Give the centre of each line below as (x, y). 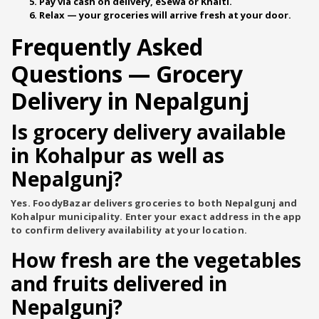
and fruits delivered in (119, 283)
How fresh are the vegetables (156, 260)
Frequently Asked (107, 47)
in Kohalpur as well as (117, 155)
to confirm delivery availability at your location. (129, 230)
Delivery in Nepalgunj (130, 101)
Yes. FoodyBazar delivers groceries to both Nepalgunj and (154, 203)
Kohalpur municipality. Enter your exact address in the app (156, 216)
